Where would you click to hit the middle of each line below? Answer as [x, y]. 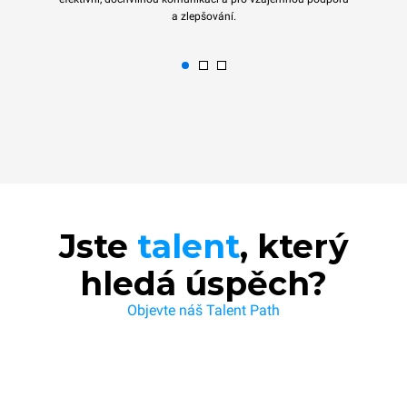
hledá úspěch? [203, 283]
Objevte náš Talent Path [203, 310]
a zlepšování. [203, 16]
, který [294, 246]
